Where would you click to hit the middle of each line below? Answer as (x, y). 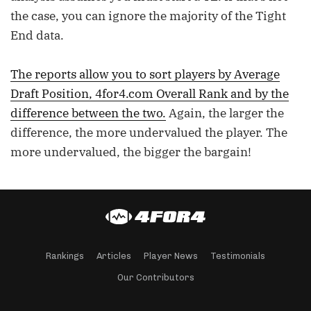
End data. (37, 35)
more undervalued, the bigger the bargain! (131, 152)
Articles (114, 256)
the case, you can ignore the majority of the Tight (148, 16)
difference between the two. (88, 113)
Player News (171, 256)
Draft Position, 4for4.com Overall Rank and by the (150, 94)
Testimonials (238, 256)
